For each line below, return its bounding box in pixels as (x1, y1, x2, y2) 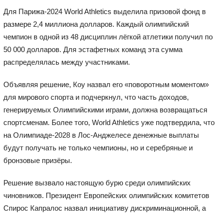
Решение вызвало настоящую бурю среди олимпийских (3, 178, 191, 187)
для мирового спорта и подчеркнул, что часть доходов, (3, 92, 189, 101)
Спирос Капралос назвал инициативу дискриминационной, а (3, 203, 206, 212)
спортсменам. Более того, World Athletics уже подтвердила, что (3, 118, 215, 127)
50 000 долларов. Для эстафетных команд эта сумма (3, 45, 182, 54)
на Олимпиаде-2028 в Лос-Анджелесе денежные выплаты (3, 130, 199, 139)
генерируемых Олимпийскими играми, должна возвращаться (3, 105, 207, 114)
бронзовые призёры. (3, 156, 72, 164)
